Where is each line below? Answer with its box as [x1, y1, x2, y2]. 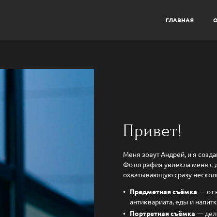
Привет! [123, 121, 183, 140]
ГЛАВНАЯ [165, 16, 194, 24]
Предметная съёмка [130, 186, 197, 196]
